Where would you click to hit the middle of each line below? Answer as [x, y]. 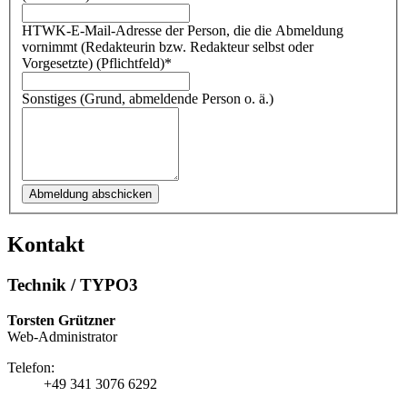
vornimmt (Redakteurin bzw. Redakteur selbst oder [168, 47]
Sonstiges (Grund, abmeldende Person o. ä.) [148, 99]
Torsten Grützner [61, 320]
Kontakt [46, 244]
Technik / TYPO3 [73, 284]
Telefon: [31, 367]
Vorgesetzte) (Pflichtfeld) [93, 64]
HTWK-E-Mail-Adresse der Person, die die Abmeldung [183, 31]
